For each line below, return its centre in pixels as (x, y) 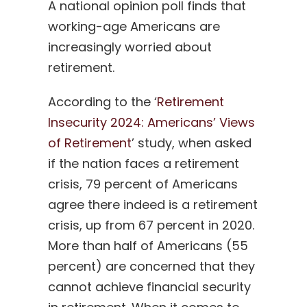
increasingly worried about (130, 47)
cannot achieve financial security (149, 287)
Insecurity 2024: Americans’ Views (151, 123)
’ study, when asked (191, 143)
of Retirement (89, 143)
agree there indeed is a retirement (152, 205)
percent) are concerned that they (151, 267)
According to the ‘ (102, 102)
